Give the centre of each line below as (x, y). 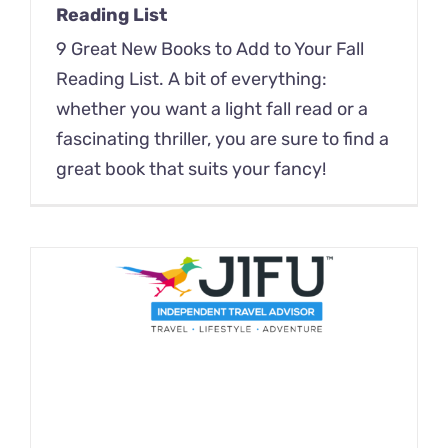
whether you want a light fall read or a (212, 109)
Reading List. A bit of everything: (191, 79)
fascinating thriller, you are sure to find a (222, 139)
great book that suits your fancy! (191, 169)
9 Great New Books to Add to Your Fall (210, 49)
